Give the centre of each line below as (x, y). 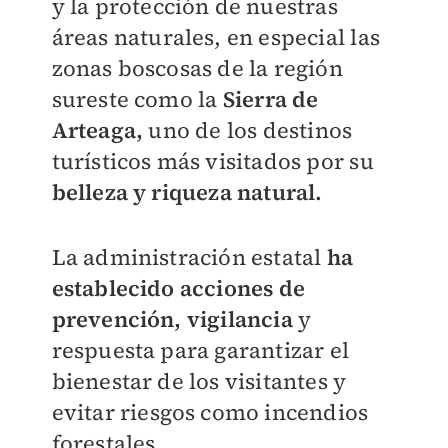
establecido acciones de (178, 288)
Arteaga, (100, 130)
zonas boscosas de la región (197, 68)
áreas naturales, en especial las (215, 37)
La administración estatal (186, 257)
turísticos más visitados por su (212, 161)
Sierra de (268, 99)
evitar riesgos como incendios (210, 412)
